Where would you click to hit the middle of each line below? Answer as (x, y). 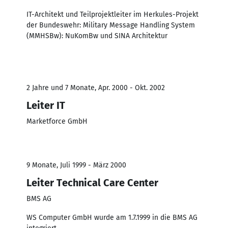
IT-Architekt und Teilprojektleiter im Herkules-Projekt (112, 14)
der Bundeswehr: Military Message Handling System (111, 25)
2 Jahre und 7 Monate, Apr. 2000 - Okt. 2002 (96, 88)
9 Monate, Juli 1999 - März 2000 (76, 165)
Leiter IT (46, 105)
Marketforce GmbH (57, 121)
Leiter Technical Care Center (92, 182)
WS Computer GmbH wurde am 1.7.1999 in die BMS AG (112, 217)
